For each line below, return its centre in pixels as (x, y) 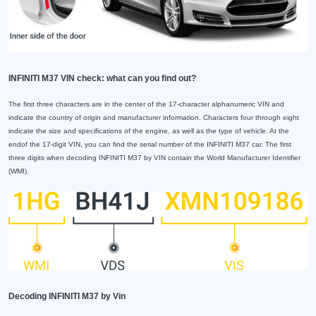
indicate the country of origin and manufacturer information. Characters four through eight (154, 118)
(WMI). (19, 171)
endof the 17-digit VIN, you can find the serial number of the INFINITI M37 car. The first (150, 145)
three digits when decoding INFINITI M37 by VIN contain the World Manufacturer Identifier (154, 158)
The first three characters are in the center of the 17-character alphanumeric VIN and (146, 104)
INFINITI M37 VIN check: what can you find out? (102, 79)
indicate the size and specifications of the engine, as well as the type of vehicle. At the (149, 131)
